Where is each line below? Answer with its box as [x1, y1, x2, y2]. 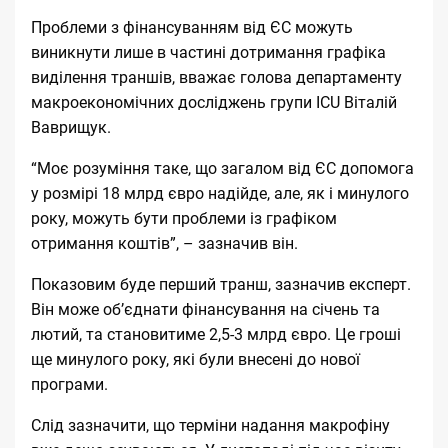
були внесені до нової [199, 349, 360, 369]
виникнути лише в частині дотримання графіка [31, 42, 386, 62]
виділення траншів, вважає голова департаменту [31, 67, 402, 87]
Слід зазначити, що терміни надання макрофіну [31, 415, 390, 435]
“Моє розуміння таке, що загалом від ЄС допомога [31, 158, 414, 178]
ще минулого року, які [31, 349, 199, 369]
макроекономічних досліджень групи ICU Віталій [31, 92, 397, 112]
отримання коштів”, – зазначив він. [31, 233, 298, 253]
